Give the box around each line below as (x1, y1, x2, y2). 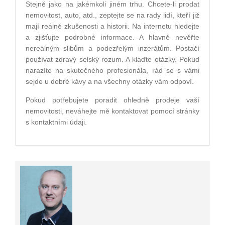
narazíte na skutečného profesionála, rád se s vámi (26, 66, 199, 75)
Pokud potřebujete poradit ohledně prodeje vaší (26, 96, 199, 104)
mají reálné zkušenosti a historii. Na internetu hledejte (26, 22, 199, 31)
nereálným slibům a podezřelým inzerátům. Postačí (26, 44, 199, 53)
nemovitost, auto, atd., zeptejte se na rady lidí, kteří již (26, 11, 199, 20)
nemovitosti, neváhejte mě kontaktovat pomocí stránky (26, 107, 199, 116)
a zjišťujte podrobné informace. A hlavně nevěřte (26, 33, 199, 42)
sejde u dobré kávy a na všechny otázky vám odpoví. (26, 77, 194, 86)
